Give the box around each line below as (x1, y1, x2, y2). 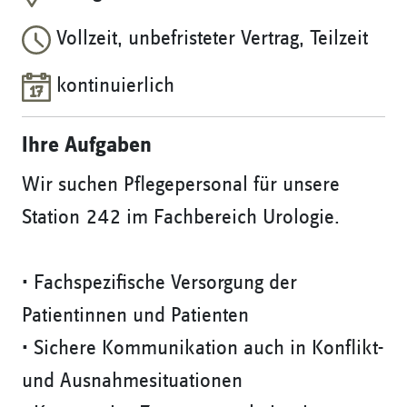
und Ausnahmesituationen (22, 370, 243, 392)
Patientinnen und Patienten (22, 304, 249, 327)
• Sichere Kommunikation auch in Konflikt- (22, 337, 383, 360)
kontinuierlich (51, 74, 174, 97)
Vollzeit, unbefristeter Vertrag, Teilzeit (51, 27, 368, 50)
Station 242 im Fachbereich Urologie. (22, 206, 345, 229)
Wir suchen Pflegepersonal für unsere (22, 174, 340, 196)
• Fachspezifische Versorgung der (22, 272, 297, 294)
